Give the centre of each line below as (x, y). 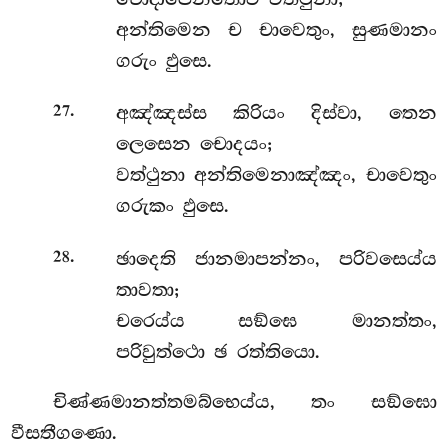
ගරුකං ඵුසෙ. (172, 206)
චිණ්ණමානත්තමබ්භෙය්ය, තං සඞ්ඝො (245, 401)
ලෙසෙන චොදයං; (193, 144)
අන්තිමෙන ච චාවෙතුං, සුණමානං (276, 29)
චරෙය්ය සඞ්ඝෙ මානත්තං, (276, 320)
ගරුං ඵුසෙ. (163, 60)
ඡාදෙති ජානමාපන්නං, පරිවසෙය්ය (276, 258)
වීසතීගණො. (64, 432)
